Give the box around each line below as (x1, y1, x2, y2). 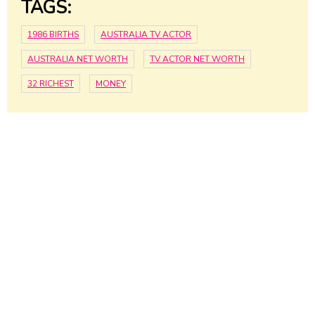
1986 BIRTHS (27, 29, 79, 41)
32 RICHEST (27, 78, 74, 90)
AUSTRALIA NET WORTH (27, 53, 128, 65)
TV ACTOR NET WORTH (150, 53, 245, 65)
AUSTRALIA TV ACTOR (101, 29, 191, 41)
